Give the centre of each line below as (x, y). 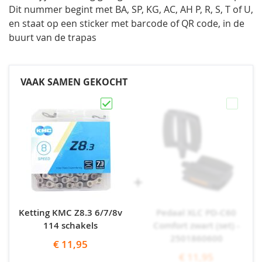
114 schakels (70, 226)
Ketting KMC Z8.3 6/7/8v (70, 213)
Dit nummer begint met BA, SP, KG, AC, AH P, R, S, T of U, (131, 10)
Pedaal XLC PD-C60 (196, 213)
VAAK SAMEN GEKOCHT (74, 82)
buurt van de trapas (53, 38)
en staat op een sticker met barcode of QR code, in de (127, 24)
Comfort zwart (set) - (196, 226)
